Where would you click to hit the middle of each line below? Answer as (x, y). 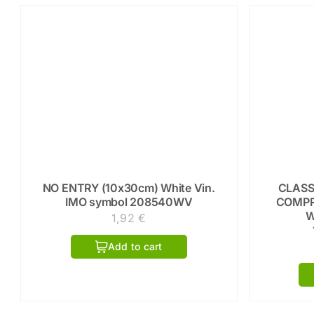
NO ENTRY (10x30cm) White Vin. (129, 187)
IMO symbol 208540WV (129, 202)
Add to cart (135, 246)
